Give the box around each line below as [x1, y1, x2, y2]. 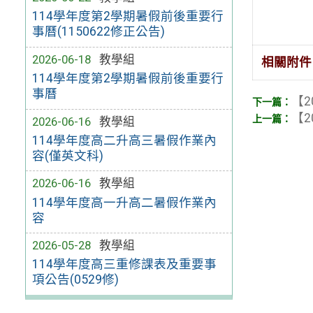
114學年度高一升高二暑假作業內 [31, 195, 217, 210]
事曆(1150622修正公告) [31, 24, 165, 39]
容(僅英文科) [31, 148, 103, 163]
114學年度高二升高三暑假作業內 [31, 133, 217, 147]
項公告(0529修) [31, 272, 119, 287]
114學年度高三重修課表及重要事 [31, 257, 217, 272]
